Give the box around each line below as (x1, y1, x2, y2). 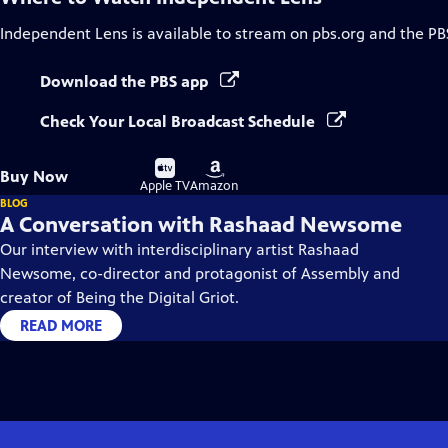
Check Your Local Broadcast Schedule (40, 112, 319, 131)
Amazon (190, 178, 239, 194)
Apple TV (140, 178, 190, 194)
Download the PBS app (40, 72, 212, 91)
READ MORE (20, 316, 102, 335)
